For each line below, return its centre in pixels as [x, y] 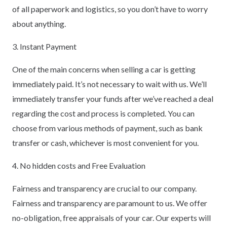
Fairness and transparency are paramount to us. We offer [110, 203]
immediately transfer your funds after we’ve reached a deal [113, 99]
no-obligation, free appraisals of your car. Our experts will [111, 218]
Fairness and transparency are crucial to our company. [104, 188]
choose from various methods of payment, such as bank [107, 128]
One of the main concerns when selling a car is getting [104, 69]
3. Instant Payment [44, 47]
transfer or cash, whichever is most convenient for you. [105, 143]
